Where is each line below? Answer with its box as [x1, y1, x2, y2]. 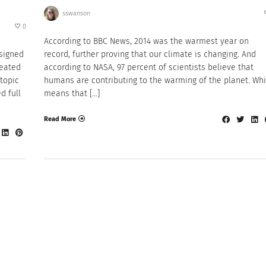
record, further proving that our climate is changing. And [44, 49, 256, 60]
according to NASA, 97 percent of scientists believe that [44, 62, 254, 73]
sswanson [62, 9, 90, 17]
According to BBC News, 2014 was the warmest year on [44, 36, 249, 47]
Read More [44, 115, 76, 123]
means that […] [44, 88, 100, 99]
